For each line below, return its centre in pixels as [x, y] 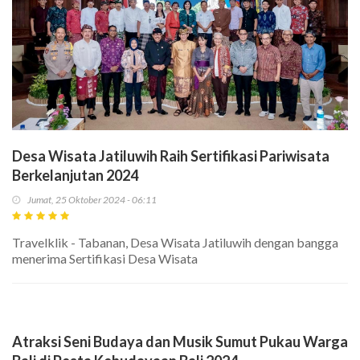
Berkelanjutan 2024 [75, 176]
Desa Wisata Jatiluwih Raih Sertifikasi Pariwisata [171, 156]
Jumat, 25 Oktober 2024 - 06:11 [92, 200]
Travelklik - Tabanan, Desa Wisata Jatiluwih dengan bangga [175, 243]
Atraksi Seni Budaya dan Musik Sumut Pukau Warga [180, 342]
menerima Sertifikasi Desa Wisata [105, 259]
